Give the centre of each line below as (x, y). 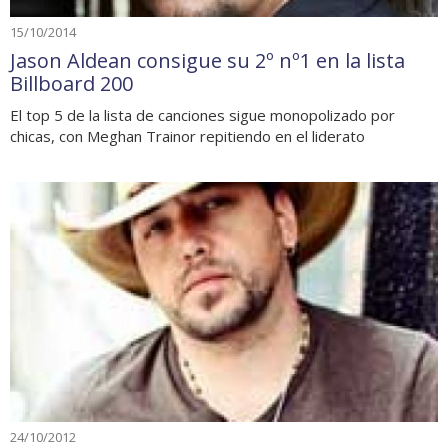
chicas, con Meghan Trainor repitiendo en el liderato (187, 135)
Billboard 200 (71, 83)
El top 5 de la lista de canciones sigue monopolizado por (202, 114)
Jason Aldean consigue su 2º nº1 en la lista (207, 60)
